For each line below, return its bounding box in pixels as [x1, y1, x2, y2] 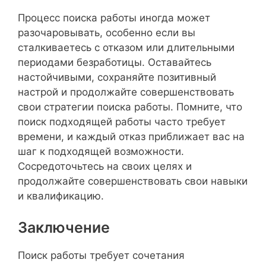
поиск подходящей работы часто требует [18, 115, 226, 128]
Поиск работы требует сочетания [18, 249, 185, 261]
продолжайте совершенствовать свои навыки [18, 175, 248, 187]
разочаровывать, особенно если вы [18, 26, 195, 39]
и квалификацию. [18, 189, 104, 202]
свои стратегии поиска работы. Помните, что [18, 100, 242, 113]
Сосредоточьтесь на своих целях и [18, 160, 192, 172]
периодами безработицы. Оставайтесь [18, 56, 211, 68]
